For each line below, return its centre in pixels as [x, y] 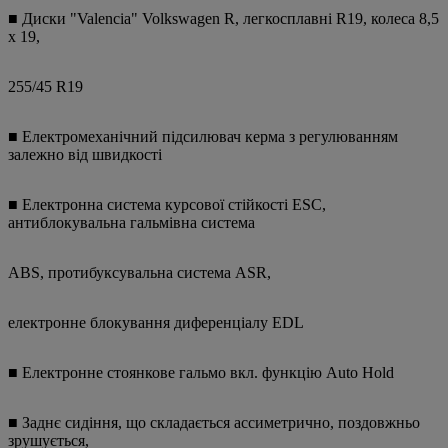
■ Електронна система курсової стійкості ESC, [167, 205]
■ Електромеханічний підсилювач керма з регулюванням [203, 137]
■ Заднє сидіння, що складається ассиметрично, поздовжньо [214, 423]
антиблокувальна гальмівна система [131, 223]
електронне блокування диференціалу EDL [156, 323]
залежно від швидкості [85, 155]
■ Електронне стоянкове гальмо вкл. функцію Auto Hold [201, 373]
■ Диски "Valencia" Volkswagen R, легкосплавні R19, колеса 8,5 [223, 19]
